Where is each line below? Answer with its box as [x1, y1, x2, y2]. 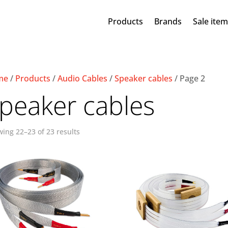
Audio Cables [57, 73, 107, 84]
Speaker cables [114, 73, 173, 84]
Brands [154, 16, 182, 27]
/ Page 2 [172, 73, 205, 84]
